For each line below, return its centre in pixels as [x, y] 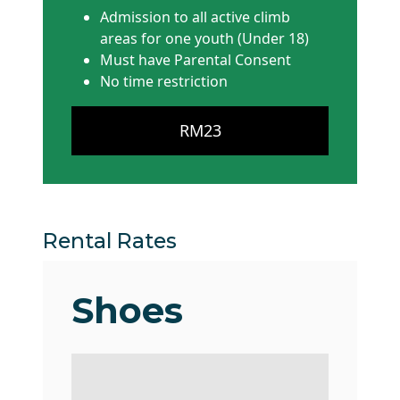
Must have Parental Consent [196, 60]
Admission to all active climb [195, 17]
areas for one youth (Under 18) [204, 39]
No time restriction [164, 82]
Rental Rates [110, 241]
